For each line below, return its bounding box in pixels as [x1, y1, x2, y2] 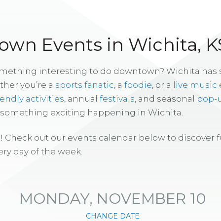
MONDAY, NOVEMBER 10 [19, 189, 206, 208]
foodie [124, 79, 152, 90]
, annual [64, 93, 100, 104]
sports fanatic [55, 79, 114, 90]
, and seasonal [135, 93, 197, 104]
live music [173, 79, 217, 90]
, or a [152, 79, 173, 90]
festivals [100, 93, 135, 104]
